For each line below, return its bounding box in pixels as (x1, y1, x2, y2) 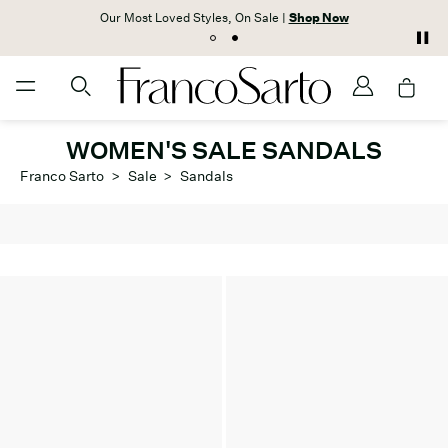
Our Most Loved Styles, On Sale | (99, 9, 289, 26)
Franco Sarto (20, 167, 104, 185)
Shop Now (288, 9, 349, 26)
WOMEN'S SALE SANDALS (66, 136, 382, 164)
